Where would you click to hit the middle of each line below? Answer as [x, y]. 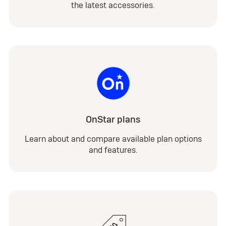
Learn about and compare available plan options [113, 139]
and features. [113, 150]
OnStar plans [113, 120]
